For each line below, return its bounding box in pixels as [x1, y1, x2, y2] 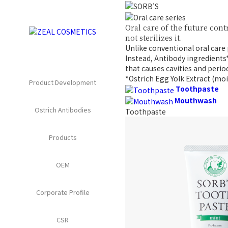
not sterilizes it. [125, 33, 182, 43]
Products [49, 132, 76, 142]
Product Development [29, 77, 96, 88]
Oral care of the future [125, 22, 210, 33]
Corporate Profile [36, 187, 90, 197]
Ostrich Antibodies [35, 105, 91, 115]
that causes [125, 63, 166, 74]
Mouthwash [175, 95, 217, 105]
